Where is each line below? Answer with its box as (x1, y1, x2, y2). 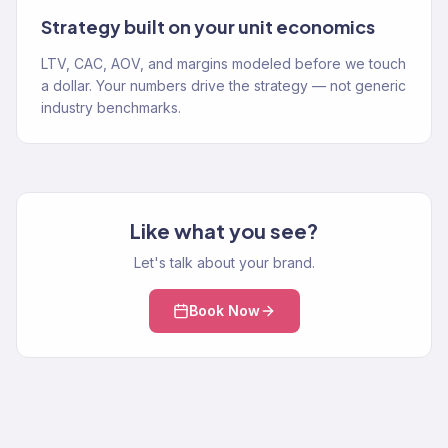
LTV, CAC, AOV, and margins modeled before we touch (41, 55, 406, 72)
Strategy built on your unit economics (41, 15, 375, 38)
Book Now (188, 302, 260, 319)
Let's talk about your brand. (133, 254, 315, 271)
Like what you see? (130, 218, 318, 243)
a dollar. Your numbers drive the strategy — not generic (41, 77, 406, 94)
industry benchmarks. (41, 99, 181, 116)
